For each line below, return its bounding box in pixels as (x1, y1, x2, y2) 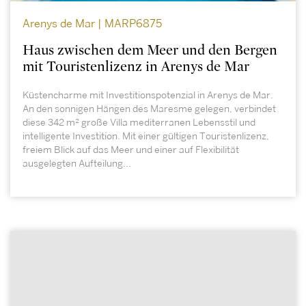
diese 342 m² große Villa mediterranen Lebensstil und (23, 118, 255, 127)
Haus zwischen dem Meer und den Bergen (23, 42, 277, 59)
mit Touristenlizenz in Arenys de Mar (23, 58, 249, 75)
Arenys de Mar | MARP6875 (23, 19, 162, 29)
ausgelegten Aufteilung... (23, 159, 131, 168)
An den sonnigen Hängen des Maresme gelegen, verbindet (23, 105, 276, 113)
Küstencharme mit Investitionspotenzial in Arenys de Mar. (23, 91, 273, 100)
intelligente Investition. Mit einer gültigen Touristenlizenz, (23, 132, 269, 141)
